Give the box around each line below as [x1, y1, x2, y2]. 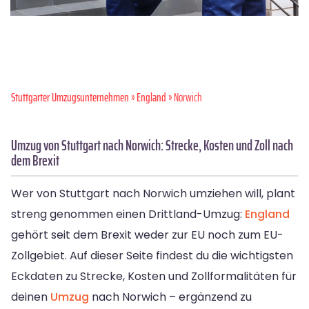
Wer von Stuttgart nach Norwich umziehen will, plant [11, 186, 295, 202]
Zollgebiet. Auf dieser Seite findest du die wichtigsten [11, 248, 293, 264]
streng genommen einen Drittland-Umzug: [11, 206, 245, 223]
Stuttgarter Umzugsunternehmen [11, 88, 129, 107]
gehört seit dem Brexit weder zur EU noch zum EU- [11, 227, 283, 243]
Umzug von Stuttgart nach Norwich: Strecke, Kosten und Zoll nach [11, 134, 293, 157]
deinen [11, 289, 50, 306]
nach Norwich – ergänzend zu [89, 289, 252, 306]
